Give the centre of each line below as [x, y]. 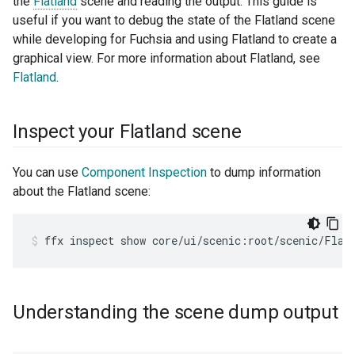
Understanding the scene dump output [176, 313]
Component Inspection [144, 173]
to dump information [264, 173]
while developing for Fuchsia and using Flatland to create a [175, 40]
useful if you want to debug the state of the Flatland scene [174, 21]
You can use [47, 173]
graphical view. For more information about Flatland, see [166, 59]
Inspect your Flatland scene [127, 132]
